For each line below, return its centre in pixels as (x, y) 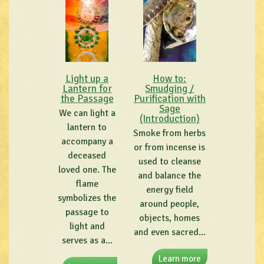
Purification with (169, 99)
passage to (87, 212)
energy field (169, 189)
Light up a (87, 79)
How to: (170, 79)
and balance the (170, 175)
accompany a (87, 141)
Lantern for (87, 89)
